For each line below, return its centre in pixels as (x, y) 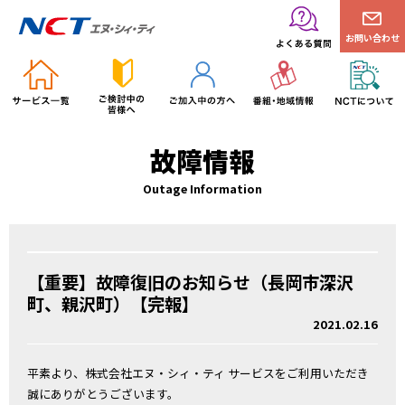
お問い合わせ (372, 38)
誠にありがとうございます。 (103, 394)
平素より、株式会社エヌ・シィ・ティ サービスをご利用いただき (198, 373)
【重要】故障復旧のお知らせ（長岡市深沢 (190, 282)
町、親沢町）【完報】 (113, 304)
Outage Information (202, 189)
